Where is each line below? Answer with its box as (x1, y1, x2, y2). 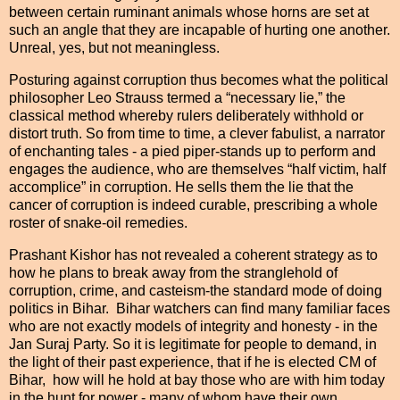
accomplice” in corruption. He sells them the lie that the (9, 179, 354, 195)
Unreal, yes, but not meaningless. (9, 39, 220, 55)
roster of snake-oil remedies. (9, 214, 187, 230)
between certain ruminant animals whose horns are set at (9, 4, 369, 20)
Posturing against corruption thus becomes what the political (9, 71, 388, 87)
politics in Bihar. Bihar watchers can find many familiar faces (9, 300, 390, 316)
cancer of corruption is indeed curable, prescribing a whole (9, 196, 378, 212)
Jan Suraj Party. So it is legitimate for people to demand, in (9, 336, 377, 352)
